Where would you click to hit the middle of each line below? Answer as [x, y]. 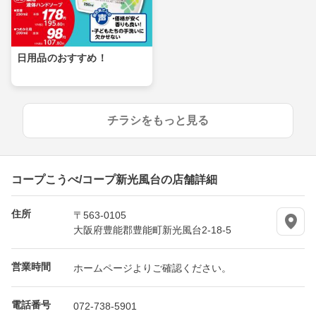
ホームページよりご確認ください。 [152, 268]
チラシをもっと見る [158, 121]
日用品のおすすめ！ [62, 58]
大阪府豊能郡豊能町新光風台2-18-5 [152, 230]
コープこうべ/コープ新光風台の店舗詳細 [114, 179]
